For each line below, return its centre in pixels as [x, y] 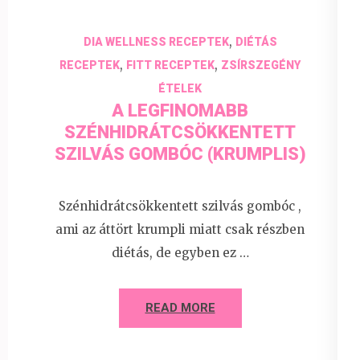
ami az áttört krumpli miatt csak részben [180, 230]
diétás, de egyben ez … [180, 253]
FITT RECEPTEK [170, 65]
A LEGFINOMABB [180, 110]
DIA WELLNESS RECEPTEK [156, 41]
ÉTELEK [180, 88]
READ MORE [180, 308]
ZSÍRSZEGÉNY [261, 65]
